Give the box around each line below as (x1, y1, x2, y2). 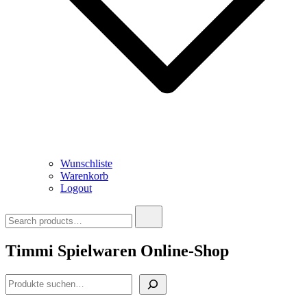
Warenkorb (60, 170, 108, 182)
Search (5, 205, 34, 217)
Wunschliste (60, 158, 112, 169)
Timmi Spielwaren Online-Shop (5, 241, 229, 260)
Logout (60, 182, 92, 194)
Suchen (5, 273, 37, 285)
